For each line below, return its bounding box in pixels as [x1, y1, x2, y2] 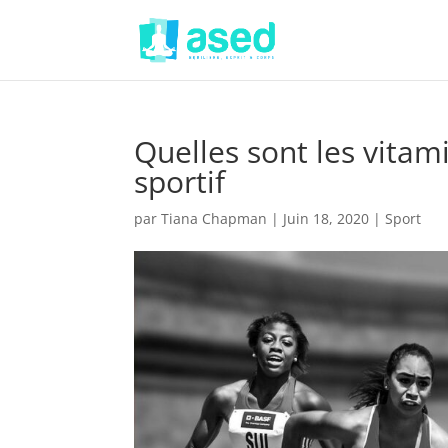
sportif [134, 161, 226, 202]
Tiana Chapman [161, 209, 268, 228]
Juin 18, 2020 [283, 209, 370, 228]
